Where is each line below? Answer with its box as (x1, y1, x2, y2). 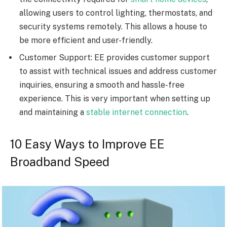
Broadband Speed (10, 155, 109, 169)
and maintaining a (19, 107, 86, 118)
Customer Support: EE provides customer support (19, 53, 210, 63)
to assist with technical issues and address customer (19, 66, 217, 77)
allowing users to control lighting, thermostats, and (19, 8, 212, 18)
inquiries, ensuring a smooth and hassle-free (19, 80, 184, 90)
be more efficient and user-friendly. (19, 35, 153, 46)
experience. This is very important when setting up (19, 94, 210, 104)
